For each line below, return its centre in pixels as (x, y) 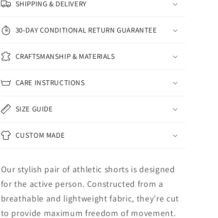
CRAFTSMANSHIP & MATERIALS (65, 56)
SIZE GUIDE (34, 109)
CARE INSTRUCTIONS (50, 83)
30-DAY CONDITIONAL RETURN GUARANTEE (86, 30)
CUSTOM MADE (40, 135)
